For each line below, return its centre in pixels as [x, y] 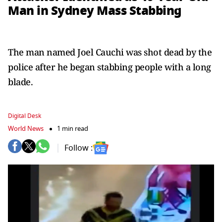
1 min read [73, 129]
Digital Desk [25, 116]
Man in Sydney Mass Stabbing [95, 11]
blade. [20, 82]
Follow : [79, 148]
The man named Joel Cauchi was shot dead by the [110, 52]
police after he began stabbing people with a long [110, 67]
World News [26, 129]
